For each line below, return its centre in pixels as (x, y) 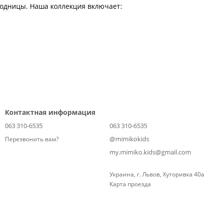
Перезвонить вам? (32, 139)
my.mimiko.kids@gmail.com (150, 152)
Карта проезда (130, 184)
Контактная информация (50, 112)
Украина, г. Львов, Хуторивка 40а (157, 174)
